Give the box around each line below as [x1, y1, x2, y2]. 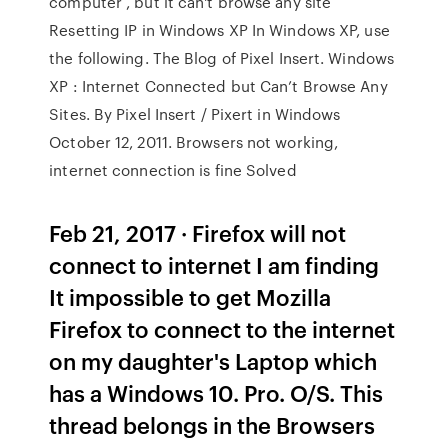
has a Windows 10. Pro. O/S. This [49, 377, 384, 408]
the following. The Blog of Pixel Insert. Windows [49, 47, 395, 69]
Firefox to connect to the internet [49, 313, 396, 344]
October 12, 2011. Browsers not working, [49, 131, 339, 153]
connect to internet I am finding [49, 249, 380, 280]
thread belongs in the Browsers [49, 409, 376, 440]
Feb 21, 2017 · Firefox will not [49, 217, 347, 248]
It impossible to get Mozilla [49, 281, 332, 312]
